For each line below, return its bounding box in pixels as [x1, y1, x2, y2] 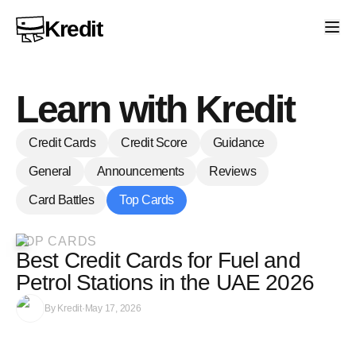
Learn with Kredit [16, 88, 295, 130]
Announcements [96, 164, 184, 178]
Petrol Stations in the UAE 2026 [16, 270, 314, 295]
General [29, 164, 72, 178]
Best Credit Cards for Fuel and [16, 248, 300, 273]
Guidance [212, 136, 265, 149]
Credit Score [121, 136, 188, 149]
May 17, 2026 [84, 303, 141, 314]
